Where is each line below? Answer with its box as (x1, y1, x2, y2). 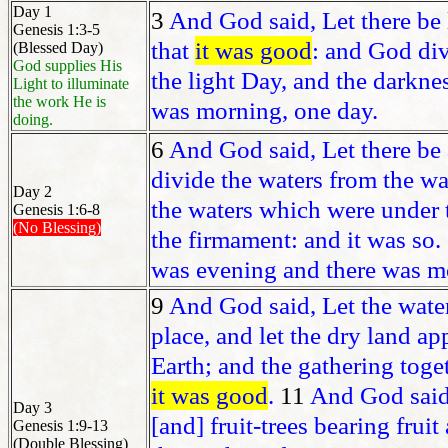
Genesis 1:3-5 (13, 21, 100, 39)
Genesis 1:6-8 (13, 201, 100, 219)
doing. (13, 111, 53, 129)
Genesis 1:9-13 (13, 417, 108, 435)
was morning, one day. (151, 96, 378, 126)
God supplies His (13, 57, 122, 75)
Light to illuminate (13, 75, 129, 93)
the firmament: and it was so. (151, 225, 441, 255)
